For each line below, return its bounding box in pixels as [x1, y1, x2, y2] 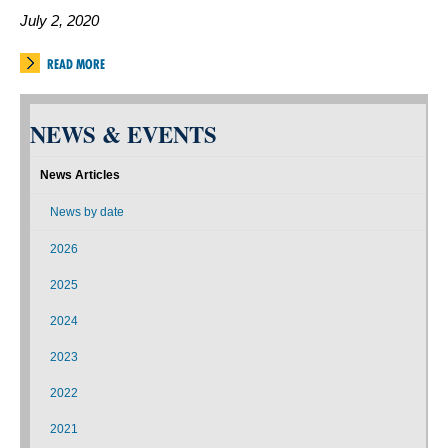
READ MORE [47, 55, 105, 72]
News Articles [40, 167, 120, 182]
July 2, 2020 [20, 12, 99, 29]
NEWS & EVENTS [30, 117, 217, 151]
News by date [50, 204, 124, 219]
